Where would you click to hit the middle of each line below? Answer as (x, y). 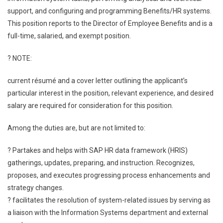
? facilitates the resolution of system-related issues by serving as (109, 200)
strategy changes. (36, 188)
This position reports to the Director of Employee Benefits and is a (110, 23)
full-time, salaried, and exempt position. (69, 36)
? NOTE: (20, 58)
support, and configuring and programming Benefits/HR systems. (110, 11)
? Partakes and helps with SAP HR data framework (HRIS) (98, 150)
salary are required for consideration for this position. (90, 106)
